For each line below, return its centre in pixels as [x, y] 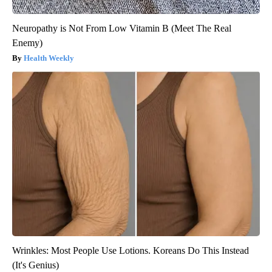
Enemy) [27, 42]
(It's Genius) [36, 265]
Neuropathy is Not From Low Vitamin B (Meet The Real [122, 28]
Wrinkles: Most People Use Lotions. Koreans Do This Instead [131, 250]
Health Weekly [49, 58]
